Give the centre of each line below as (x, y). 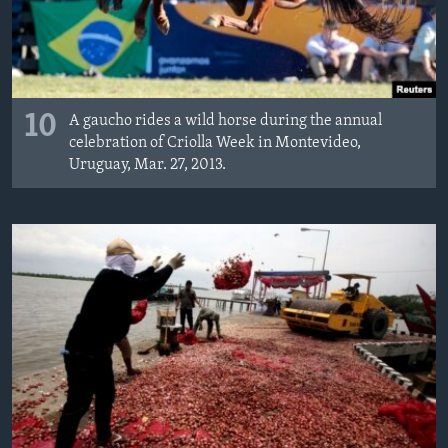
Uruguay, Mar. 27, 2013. (147, 164)
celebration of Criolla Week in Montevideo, (215, 142)
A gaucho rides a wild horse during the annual (225, 120)
